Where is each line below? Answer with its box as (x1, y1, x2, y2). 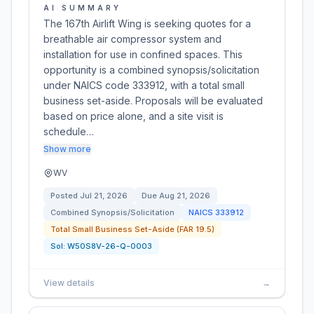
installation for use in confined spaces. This (43, 48, 243, 60)
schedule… (43, 125, 94, 137)
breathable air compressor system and (43, 33, 221, 45)
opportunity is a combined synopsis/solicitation (43, 64, 259, 76)
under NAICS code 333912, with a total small (43, 79, 245, 91)
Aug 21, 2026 (159, 191, 210, 200)
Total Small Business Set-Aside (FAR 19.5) (50, 224, 214, 234)
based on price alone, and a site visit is (43, 110, 224, 122)
